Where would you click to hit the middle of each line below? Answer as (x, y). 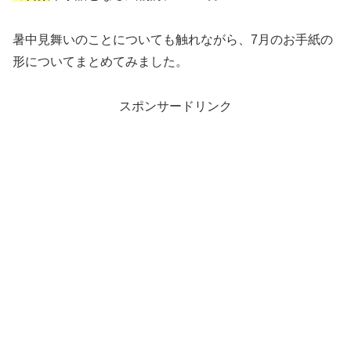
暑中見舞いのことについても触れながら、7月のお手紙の (173, 40)
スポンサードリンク (175, 106)
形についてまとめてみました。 (100, 62)
